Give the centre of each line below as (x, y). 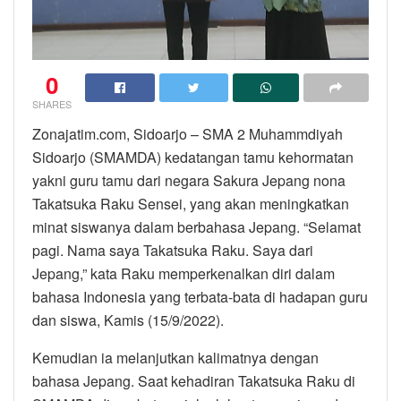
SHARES (52, 103)
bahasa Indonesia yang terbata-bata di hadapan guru (200, 296)
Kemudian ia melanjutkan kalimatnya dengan (175, 357)
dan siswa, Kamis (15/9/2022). (128, 320)
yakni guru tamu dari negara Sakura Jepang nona (189, 180)
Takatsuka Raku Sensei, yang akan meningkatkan (191, 203)
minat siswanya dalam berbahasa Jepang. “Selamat (196, 226)
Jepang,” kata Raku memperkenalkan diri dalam (183, 273)
